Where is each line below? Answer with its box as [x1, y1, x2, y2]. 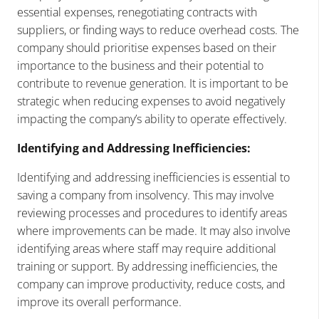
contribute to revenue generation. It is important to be [17, 75, 288, 91]
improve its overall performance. [17, 293, 182, 310]
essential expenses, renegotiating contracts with [17, 4, 257, 20]
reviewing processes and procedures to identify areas [17, 204, 287, 221]
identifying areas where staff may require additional [17, 240, 276, 256]
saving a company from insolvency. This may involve [17, 187, 274, 203]
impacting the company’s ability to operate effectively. [17, 110, 287, 127]
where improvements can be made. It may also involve [17, 222, 291, 239]
